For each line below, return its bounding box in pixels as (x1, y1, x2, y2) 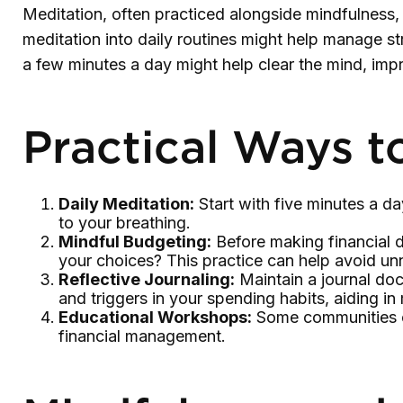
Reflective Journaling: (58, 270, 235, 289)
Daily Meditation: (58, 194, 194, 213)
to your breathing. (58, 213, 191, 232)
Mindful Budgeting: (58, 232, 211, 251)
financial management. (58, 327, 226, 345)
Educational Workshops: (58, 308, 252, 327)
